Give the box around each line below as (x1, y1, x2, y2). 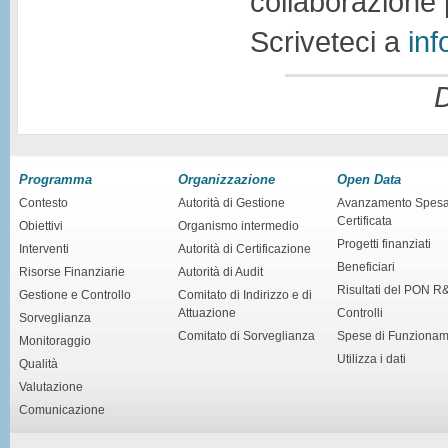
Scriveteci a (250, 24, 408, 58)
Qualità (19, 356, 58, 371)
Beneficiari (337, 259, 395, 274)
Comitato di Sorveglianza (178, 328, 315, 343)
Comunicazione (19, 402, 105, 417)
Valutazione (19, 379, 83, 394)
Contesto (19, 195, 68, 210)
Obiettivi (19, 218, 63, 233)
